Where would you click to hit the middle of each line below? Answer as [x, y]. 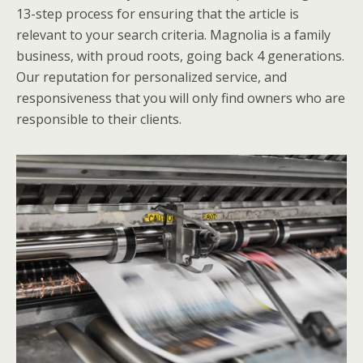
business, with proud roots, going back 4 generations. [180, 56]
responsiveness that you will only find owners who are [181, 98]
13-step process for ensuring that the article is [158, 14]
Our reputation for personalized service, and [152, 77]
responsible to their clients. [99, 119]
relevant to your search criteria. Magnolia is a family [173, 35]
